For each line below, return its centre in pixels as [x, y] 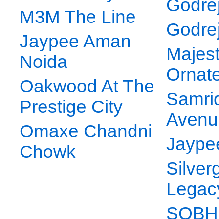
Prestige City [71, 107]
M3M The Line [78, 17]
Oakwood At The [87, 87]
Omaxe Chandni [86, 131]
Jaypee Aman [75, 42]
